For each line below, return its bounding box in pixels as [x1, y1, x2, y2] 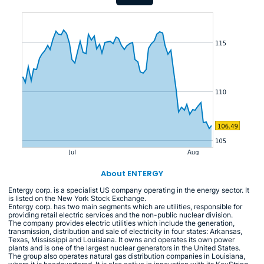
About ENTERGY [101, 167, 163, 179]
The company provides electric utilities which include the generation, [8, 218, 235, 227]
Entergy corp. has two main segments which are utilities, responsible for [8, 202, 242, 211]
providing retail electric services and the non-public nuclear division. [8, 210, 233, 219]
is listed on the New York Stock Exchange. [8, 193, 146, 203]
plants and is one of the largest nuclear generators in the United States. [8, 243, 240, 252]
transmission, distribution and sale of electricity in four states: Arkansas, [8, 226, 242, 236]
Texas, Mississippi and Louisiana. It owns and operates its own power [8, 235, 235, 244]
